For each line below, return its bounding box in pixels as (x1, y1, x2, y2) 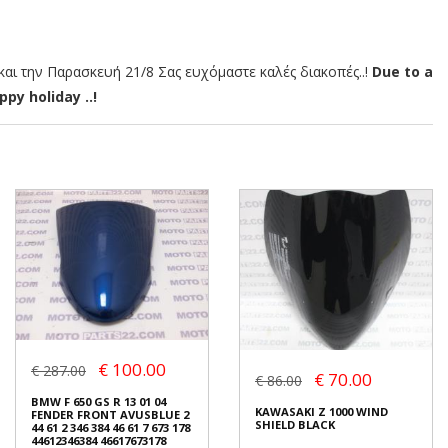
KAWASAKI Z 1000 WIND (255, 404, 388, 420)
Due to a (372, 62, 433, 82)
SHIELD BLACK (255, 417, 335, 433)
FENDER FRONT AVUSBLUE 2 (31, 406, 189, 422)
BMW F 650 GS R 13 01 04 (31, 393, 166, 409)
